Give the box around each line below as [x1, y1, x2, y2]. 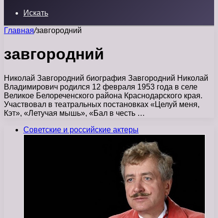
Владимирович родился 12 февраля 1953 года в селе [4, 82, 198, 91]
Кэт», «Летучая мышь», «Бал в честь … [4, 109, 145, 117]
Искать [23, 9, 48, 17]
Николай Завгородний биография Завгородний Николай [4, 73, 208, 82]
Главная [4, 26, 34, 35]
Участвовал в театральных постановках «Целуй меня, [4, 100, 200, 109]
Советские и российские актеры [23, 125, 139, 134]
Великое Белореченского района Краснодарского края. [4, 91, 202, 100]
